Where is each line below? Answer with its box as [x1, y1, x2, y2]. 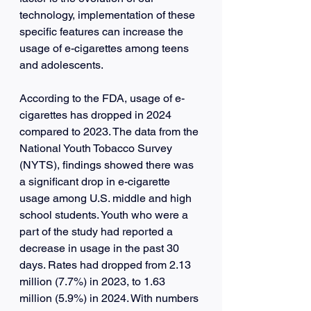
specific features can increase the [19, 24, 186, 38]
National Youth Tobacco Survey [19, 141, 175, 155]
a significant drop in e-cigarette [19, 174, 173, 188]
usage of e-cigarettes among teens [19, 41, 192, 55]
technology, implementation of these [19, 8, 198, 22]
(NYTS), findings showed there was [19, 158, 196, 171]
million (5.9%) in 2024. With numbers [19, 291, 201, 305]
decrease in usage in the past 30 [19, 241, 182, 255]
